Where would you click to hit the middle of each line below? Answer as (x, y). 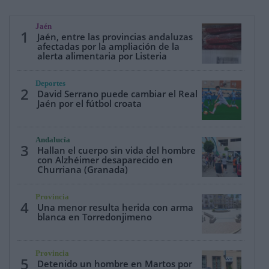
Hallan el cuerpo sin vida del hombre (117, 150)
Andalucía (53, 140)
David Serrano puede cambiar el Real (118, 93)
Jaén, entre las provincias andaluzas (115, 37)
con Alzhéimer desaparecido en (105, 160)
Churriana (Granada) (83, 170)
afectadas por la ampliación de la (109, 47)
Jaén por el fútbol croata (90, 103)
